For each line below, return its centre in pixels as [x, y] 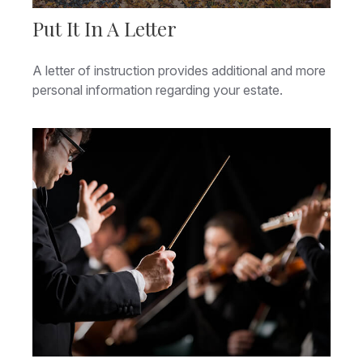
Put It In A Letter [105, 29]
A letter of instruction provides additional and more [179, 71]
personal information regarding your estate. [158, 90]
